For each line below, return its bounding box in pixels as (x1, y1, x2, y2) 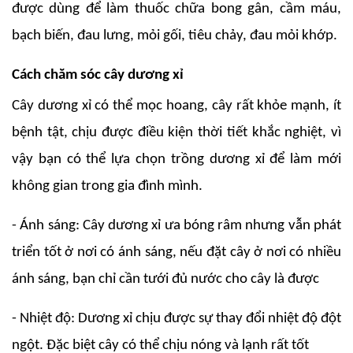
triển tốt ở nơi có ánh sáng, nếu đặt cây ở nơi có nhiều (12, 245, 341, 261)
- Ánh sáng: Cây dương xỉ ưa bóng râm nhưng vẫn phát (12, 218, 341, 234)
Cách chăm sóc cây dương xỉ (12, 68, 184, 84)
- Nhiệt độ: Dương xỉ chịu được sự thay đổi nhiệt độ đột (12, 311, 341, 327)
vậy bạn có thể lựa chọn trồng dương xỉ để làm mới (12, 152, 341, 168)
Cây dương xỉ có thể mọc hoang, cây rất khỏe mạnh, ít (12, 98, 341, 114)
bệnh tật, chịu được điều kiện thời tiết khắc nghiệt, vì (12, 125, 341, 141)
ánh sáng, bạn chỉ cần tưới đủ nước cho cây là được (12, 272, 319, 288)
